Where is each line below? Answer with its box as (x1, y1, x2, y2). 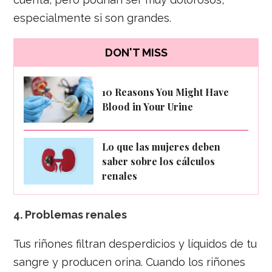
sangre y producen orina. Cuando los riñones (13, 255, 246, 268)
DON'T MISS (104, 46, 168, 59)
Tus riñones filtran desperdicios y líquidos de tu (13, 237, 257, 250)
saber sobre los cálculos (102, 154, 216, 168)
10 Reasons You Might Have (102, 86, 229, 99)
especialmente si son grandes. (13, 11, 172, 24)
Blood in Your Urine (102, 100, 194, 114)
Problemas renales (25, 208, 127, 221)
